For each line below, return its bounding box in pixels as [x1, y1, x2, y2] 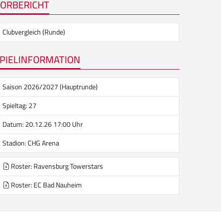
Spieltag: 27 [2, 99, 37, 112]
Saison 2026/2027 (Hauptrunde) [2, 80, 98, 93]
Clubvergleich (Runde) [2, 26, 65, 39]
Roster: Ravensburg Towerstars [9, 160, 103, 173]
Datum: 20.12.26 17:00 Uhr [2, 118, 83, 131]
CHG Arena [28, 137, 59, 149]
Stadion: [2, 137, 28, 149]
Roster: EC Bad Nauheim [9, 179, 82, 191]
